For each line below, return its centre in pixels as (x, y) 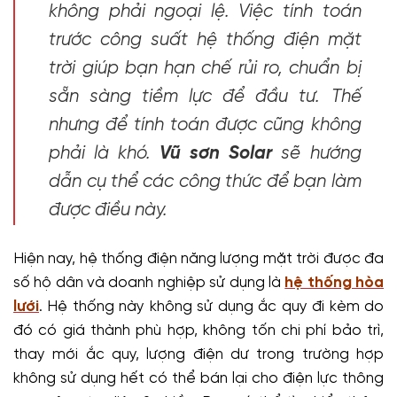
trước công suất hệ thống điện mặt (205, 40)
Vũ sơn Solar (216, 153)
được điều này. (109, 210)
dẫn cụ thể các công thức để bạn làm (205, 182)
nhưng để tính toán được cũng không (205, 125)
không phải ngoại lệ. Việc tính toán (205, 12)
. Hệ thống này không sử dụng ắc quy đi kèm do (211, 307)
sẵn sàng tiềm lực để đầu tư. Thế (205, 97)
